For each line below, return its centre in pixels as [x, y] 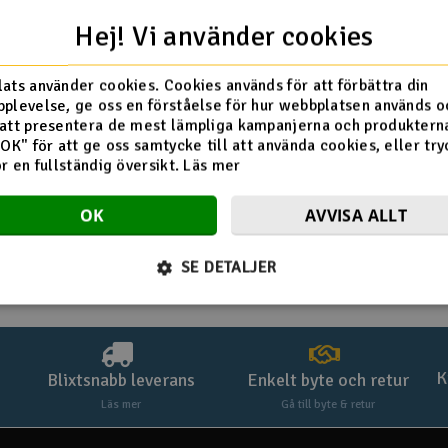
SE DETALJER [229, 267]
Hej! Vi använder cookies [224, 36]
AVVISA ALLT [356, 215]
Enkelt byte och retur [327, 380]
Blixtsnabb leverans [120, 380]
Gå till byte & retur [327, 404]
